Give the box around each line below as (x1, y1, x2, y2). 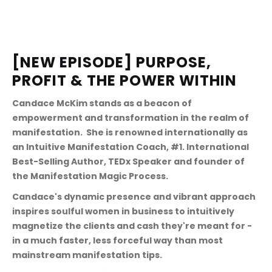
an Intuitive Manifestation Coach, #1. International (12, 141, 251, 154)
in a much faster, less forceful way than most (12, 234, 225, 247)
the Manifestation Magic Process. (12, 170, 168, 183)
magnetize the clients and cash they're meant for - (12, 220, 254, 233)
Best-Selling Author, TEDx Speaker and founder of (12, 155, 246, 168)
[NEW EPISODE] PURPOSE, (12, 52, 215, 73)
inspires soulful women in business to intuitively (12, 205, 236, 218)
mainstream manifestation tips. (12, 249, 162, 262)
